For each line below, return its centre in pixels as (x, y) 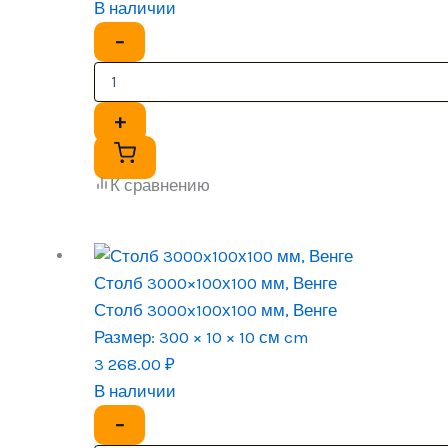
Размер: (125, 336)
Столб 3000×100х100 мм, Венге (216, 282)
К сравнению (160, 184)
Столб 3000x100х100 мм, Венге (216, 309)
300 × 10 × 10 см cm (232, 336)
